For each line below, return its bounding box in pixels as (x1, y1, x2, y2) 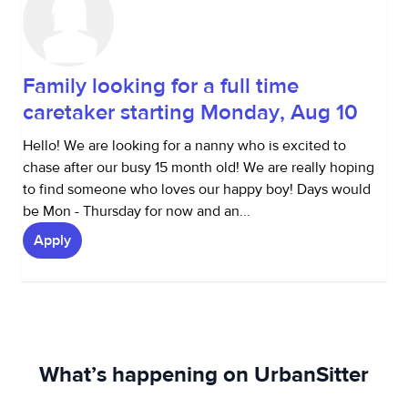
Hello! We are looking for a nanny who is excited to (23, 137, 346, 155)
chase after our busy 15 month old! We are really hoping (23, 158, 374, 177)
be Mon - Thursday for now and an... (23, 202, 250, 220)
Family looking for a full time (23, 72, 299, 100)
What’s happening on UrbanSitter (39, 361, 369, 389)
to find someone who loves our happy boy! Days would (23, 180, 371, 199)
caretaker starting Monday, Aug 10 (23, 98, 358, 127)
